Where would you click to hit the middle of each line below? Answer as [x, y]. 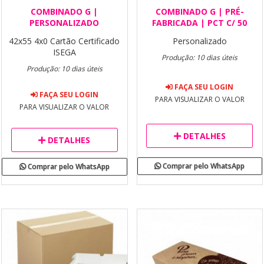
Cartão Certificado [85, 41]
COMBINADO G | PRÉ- [199, 11]
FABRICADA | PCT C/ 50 [200, 22]
